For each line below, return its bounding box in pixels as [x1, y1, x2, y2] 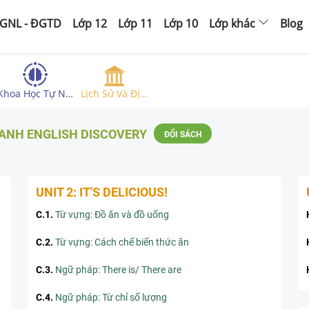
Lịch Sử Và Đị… [81, 87, 148, 100]
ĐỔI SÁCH [164, 130, 201, 139]
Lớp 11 [118, 16, 152, 31]
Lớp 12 [72, 16, 107, 31]
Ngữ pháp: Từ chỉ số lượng [55, 292, 167, 303]
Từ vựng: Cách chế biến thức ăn [55, 237, 189, 248]
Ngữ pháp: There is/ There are [55, 264, 181, 275]
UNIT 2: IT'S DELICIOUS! [36, 185, 168, 199]
